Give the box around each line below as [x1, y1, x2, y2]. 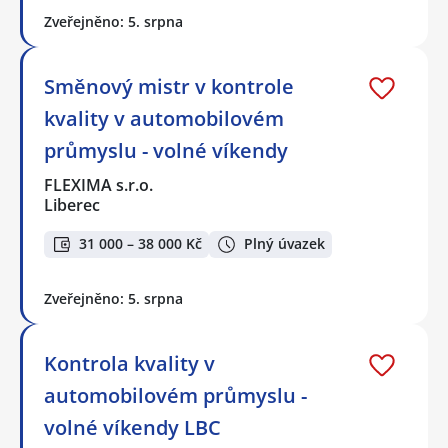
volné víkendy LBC [44, 413, 221, 441]
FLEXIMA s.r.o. [44, 174, 155, 197]
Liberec [44, 194, 100, 217]
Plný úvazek [244, 234, 325, 254]
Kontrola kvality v [44, 349, 215, 377]
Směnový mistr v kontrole [44, 73, 294, 101]
